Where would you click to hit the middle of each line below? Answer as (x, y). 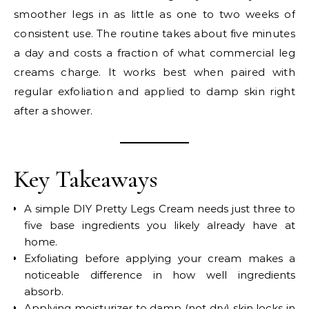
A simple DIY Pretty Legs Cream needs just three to (160, 208)
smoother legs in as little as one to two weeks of (154, 14)
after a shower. (53, 110)
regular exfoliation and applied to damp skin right (154, 91)
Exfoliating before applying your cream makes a (160, 258)
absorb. (44, 291)
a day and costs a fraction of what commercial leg (154, 52)
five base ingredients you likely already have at (160, 225)
